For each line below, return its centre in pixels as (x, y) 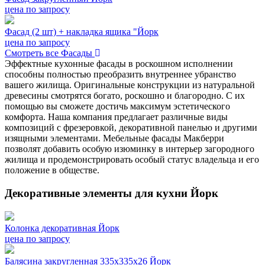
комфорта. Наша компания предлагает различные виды (116, 117)
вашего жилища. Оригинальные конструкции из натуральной (130, 85)
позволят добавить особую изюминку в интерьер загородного (130, 149)
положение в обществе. (52, 170)
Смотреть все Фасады (50, 53)
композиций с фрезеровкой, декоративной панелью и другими (131, 128)
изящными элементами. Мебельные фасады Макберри (114, 138)
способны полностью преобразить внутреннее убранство (120, 75)
